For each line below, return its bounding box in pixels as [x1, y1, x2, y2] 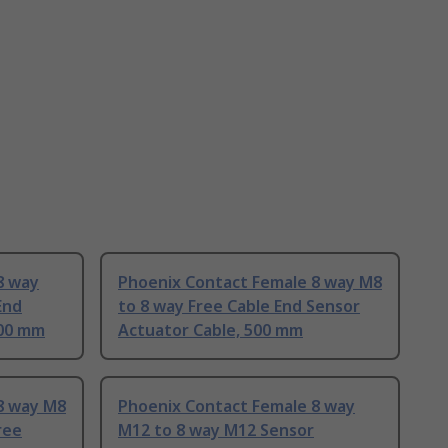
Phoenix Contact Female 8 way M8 [118, 271, 382, 294]
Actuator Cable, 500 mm [118, 319, 303, 342]
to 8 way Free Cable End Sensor [118, 295, 360, 318]
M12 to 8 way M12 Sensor [118, 419, 314, 442]
